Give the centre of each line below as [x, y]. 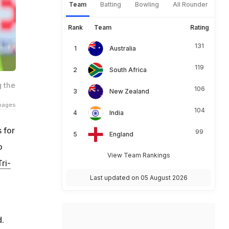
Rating [199, 27]
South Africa [128, 70]
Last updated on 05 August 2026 [139, 178]
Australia [123, 48]
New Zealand [129, 91]
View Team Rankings [139, 155]
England [121, 134]
